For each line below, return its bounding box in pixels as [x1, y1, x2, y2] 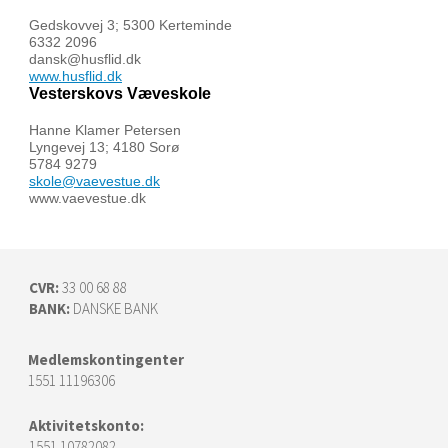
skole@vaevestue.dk [29, 173, 160, 189]
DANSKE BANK [73, 299, 158, 318]
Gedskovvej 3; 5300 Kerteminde [29, 17, 232, 33]
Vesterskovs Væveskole [29, 85, 211, 102]
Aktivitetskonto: [29, 416, 147, 435]
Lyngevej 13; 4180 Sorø [29, 139, 180, 155]
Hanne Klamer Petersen [29, 122, 181, 138]
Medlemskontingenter [28, 350, 184, 369]
